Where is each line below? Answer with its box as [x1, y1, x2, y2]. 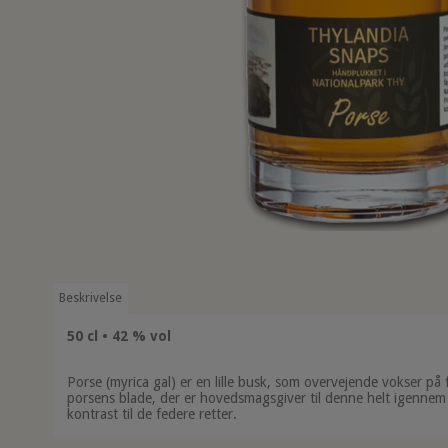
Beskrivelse [59, 291, 123, 306]
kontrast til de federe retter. [67, 406, 237, 423]
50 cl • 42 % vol [67, 328, 171, 345]
